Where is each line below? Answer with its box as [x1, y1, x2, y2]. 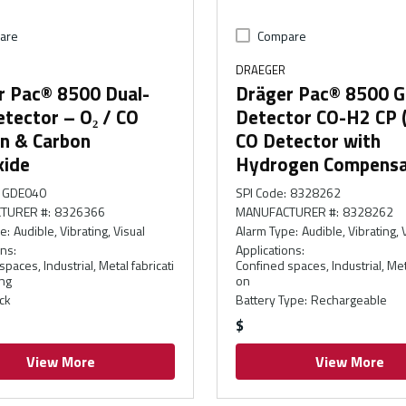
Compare [256, 26, 306, 46]
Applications [235, 240, 302, 260]
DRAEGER [235, 61, 285, 80]
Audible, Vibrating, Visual [13, 221, 145, 241]
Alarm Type [235, 221, 295, 241]
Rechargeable [311, 290, 388, 310]
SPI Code [235, 183, 284, 203]
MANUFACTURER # [235, 202, 336, 222]
